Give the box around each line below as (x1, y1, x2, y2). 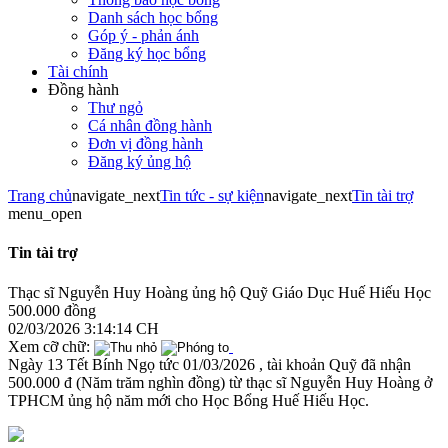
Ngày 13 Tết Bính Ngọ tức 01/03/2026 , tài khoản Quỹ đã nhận (8, 355, 411, 373)
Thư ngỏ (88, 99, 143, 116)
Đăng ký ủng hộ (88, 153, 191, 170)
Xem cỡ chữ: (8, 337, 90, 355)
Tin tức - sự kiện (160, 187, 264, 204)
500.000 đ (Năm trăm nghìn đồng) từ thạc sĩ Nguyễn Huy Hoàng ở (8, 373, 432, 391)
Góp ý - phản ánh (88, 27, 199, 44)
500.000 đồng (8, 301, 96, 319)
